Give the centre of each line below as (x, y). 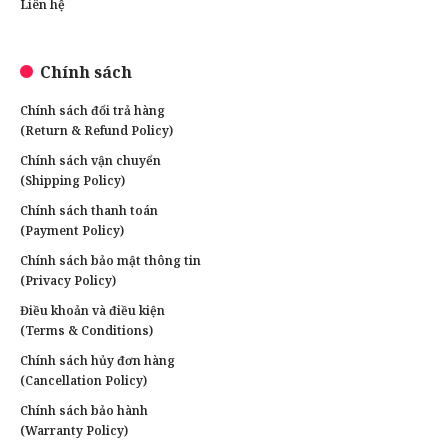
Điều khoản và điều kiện (92, 310)
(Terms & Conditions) (86, 330)
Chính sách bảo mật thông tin (110, 260)
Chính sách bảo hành (84, 410)
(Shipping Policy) (72, 180)
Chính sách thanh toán (89, 210)
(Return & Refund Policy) (96, 130)
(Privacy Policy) (68, 280)
